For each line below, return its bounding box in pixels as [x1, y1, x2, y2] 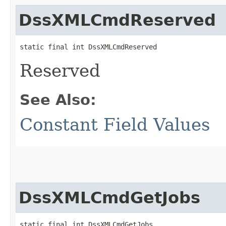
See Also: [20, 91, 96, 108]
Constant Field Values [20, 114, 210, 135]
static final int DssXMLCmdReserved [20, 42, 157, 51]
